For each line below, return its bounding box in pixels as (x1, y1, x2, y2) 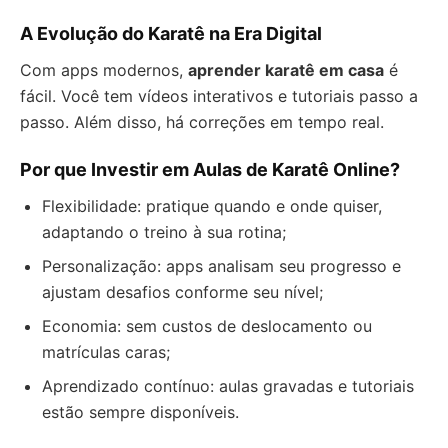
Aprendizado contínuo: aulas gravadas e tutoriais (42, 376, 414, 396)
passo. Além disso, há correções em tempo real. (20, 112, 384, 132)
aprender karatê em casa (188, 60, 384, 80)
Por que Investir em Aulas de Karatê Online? (20, 159, 400, 180)
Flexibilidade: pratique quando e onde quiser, (42, 196, 382, 216)
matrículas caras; (42, 342, 170, 362)
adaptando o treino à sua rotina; (42, 222, 286, 242)
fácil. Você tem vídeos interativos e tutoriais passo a (20, 86, 418, 106)
